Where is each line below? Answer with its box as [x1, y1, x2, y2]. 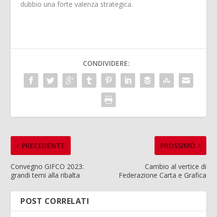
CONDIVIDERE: [82, 58, 130, 68]
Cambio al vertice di [144, 161, 206, 171]
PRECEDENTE [22, 140, 65, 150]
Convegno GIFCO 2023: [11, 161, 84, 171]
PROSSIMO [160, 140, 195, 150]
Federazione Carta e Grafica [118, 170, 206, 180]
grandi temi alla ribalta [11, 170, 80, 180]
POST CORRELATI [20, 195, 90, 206]
